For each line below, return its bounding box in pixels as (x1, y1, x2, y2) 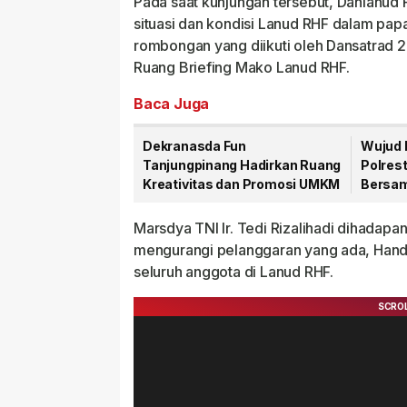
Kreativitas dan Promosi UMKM (143, 176, 341, 192)
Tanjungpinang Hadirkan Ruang (143, 157, 342, 173)
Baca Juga (134, 94, 210, 113)
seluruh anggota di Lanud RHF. (134, 263, 333, 281)
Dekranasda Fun (143, 138, 247, 154)
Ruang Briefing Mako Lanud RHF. (134, 58, 350, 76)
